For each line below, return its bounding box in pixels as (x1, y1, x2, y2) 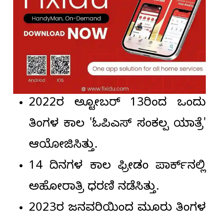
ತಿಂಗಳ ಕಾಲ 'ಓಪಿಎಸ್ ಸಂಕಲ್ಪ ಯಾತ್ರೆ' (29, 117, 206, 133)
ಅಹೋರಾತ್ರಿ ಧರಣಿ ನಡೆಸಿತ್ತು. (29, 180, 159, 197)
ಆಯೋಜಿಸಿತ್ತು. (29, 138, 98, 154)
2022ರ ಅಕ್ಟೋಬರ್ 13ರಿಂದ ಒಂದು (29, 96, 206, 112)
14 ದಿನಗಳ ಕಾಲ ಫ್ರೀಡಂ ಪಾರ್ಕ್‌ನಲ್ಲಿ (29, 159, 206, 175)
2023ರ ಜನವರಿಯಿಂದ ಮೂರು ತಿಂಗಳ (29, 201, 206, 218)
